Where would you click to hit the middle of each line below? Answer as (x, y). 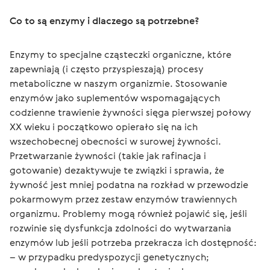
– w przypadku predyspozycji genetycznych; (109, 257)
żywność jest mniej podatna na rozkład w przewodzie (130, 184)
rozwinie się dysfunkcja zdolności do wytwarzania (122, 228)
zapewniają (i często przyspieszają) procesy (108, 69)
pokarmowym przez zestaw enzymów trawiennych (124, 199)
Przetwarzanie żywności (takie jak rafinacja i (109, 155)
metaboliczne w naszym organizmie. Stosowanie (120, 83)
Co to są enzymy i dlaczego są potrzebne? (105, 20)
